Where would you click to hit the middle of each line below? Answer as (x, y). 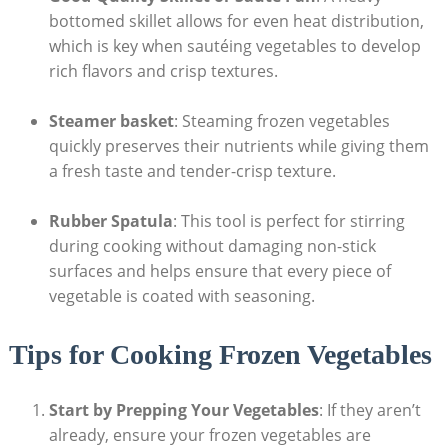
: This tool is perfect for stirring (288, 221)
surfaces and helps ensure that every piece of (219, 271)
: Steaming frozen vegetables (281, 121)
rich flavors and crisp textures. (163, 71)
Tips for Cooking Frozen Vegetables (220, 354)
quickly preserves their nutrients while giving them (238, 146)
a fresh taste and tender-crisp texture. (192, 171)
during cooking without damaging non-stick (212, 246)
